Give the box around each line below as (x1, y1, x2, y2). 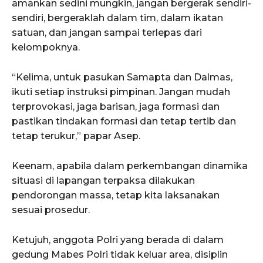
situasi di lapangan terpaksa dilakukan (12, 175, 195, 187)
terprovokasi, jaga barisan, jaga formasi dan (12, 101, 220, 113)
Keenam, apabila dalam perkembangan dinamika (12, 160, 248, 172)
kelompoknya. (12, 42, 80, 53)
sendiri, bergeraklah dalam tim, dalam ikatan (12, 12, 223, 24)
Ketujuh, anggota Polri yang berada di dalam (12, 234, 224, 246)
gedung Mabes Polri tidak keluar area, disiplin (12, 249, 228, 261)
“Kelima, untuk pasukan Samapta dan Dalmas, (12, 72, 232, 83)
